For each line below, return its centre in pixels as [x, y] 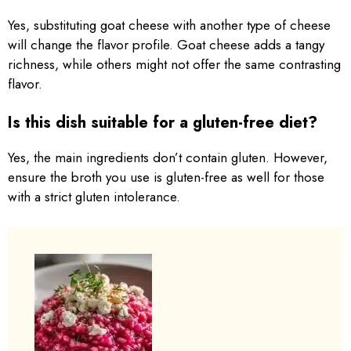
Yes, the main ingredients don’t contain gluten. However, [168, 157]
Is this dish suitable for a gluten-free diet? [163, 123]
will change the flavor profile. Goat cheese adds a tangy [166, 44]
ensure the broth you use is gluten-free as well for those [166, 177]
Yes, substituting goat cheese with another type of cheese [169, 25]
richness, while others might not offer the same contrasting [174, 64]
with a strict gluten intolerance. [94, 197]
